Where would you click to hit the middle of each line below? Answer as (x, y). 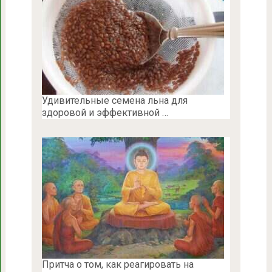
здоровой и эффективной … (105, 113)
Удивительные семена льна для (114, 101)
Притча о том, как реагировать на (117, 265)
